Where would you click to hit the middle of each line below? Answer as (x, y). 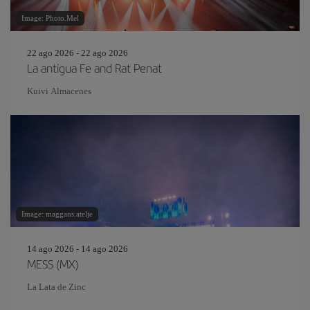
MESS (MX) (53, 264)
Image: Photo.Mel (50, 18)
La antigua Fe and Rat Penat (94, 68)
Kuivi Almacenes (59, 91)
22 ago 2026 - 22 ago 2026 (77, 53)
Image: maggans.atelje (57, 214)
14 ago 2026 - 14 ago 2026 (77, 249)
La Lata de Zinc (56, 287)
